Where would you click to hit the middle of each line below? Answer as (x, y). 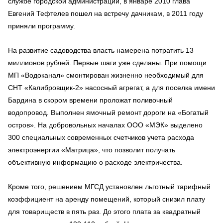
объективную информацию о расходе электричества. (95, 162)
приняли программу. (42, 26)
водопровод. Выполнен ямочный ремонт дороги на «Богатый (108, 112)
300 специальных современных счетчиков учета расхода (101, 137)
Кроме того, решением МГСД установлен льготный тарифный (109, 186)
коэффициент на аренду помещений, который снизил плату (107, 199)
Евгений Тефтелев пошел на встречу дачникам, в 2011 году (106, 13)
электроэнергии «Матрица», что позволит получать (92, 150)
